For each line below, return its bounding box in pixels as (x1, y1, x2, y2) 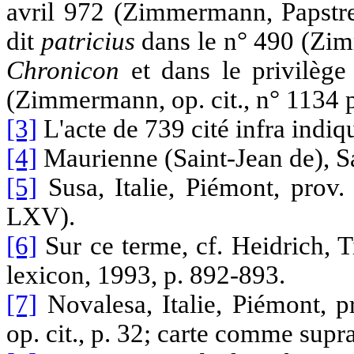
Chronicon (6, 55, 119, 85)
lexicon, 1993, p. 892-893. (6, 260, 285, 289)
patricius (40, 26, 135, 55)
